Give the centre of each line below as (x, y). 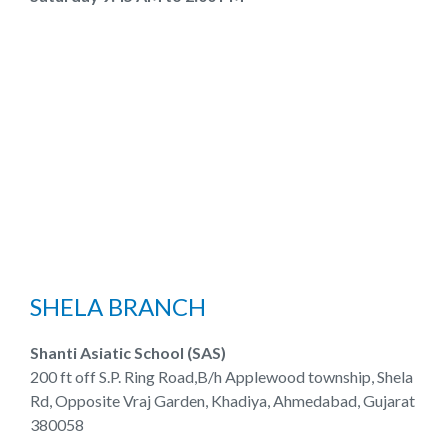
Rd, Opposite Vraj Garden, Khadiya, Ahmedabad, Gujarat (222, 400)
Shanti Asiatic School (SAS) (128, 352)
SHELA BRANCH (118, 306)
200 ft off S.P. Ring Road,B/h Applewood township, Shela (221, 376)
